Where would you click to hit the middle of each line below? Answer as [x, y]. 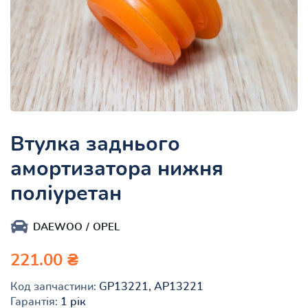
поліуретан [66, 194]
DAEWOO [58, 227]
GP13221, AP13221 [150, 286]
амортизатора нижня [117, 169]
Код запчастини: [53, 286]
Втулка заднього [95, 144]
